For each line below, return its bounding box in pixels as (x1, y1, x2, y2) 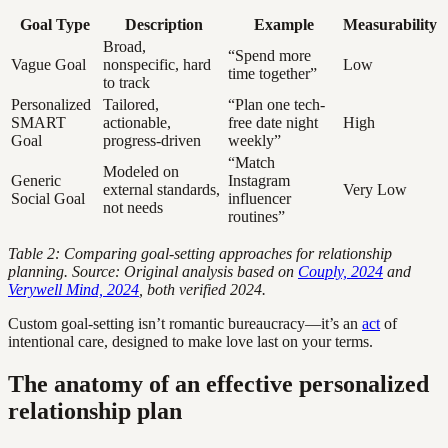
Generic (11, 171, 61, 189)
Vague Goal (11, 55, 86, 73)
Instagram (228, 171, 290, 189)
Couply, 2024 (298, 262, 383, 280)
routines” (228, 207, 285, 225)
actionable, (103, 113, 171, 131)
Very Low (343, 180, 407, 198)
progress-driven (103, 131, 201, 149)
